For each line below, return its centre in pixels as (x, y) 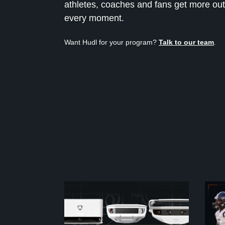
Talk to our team (186, 42)
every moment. (94, 18)
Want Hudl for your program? (111, 42)
